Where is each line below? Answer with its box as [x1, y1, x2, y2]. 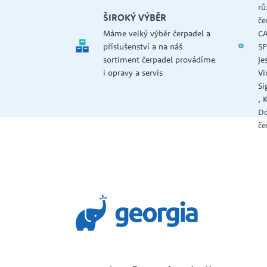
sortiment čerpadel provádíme [103, 54, 215, 66]
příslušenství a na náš [103, 41, 182, 52]
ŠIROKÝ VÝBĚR [103, 11, 166, 24]
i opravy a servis [103, 67, 167, 79]
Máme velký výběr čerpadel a [103, 28, 210, 39]
